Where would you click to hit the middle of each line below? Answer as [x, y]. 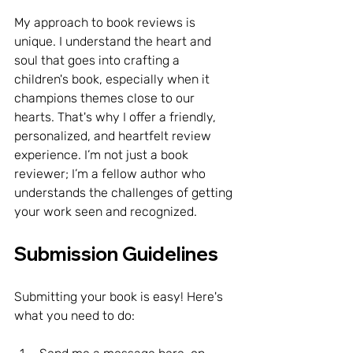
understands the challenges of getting [125, 192]
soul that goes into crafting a [98, 60]
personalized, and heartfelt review [114, 136]
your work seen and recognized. [106, 211]
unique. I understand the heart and [114, 41]
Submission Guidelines [116, 253]
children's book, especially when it [113, 79]
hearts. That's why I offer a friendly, [117, 117]
